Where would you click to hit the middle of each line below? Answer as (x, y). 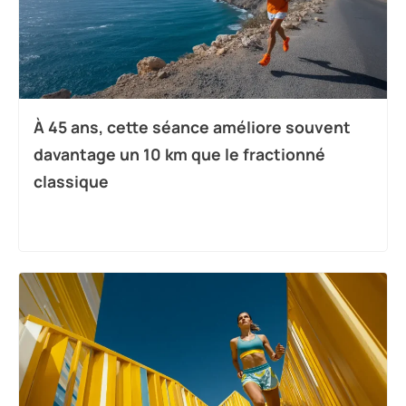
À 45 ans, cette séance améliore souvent (192, 126)
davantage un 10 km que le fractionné (179, 154)
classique (71, 181)
